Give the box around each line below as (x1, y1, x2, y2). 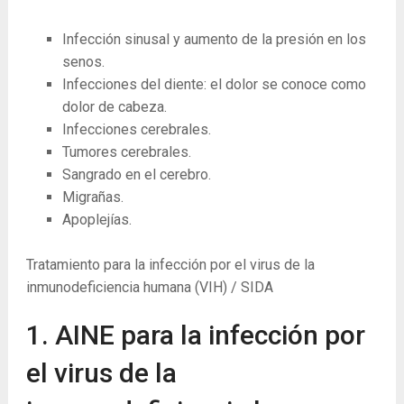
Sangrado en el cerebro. (61, 165, 211, 183)
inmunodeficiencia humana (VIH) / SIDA (25, 278, 273, 296)
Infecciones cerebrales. (61, 120, 211, 138)
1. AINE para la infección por (25, 318, 365, 351)
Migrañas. (61, 188, 124, 206)
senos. (61, 52, 105, 70)
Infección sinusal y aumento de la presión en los (61, 30, 366, 48)
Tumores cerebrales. (61, 142, 191, 161)
